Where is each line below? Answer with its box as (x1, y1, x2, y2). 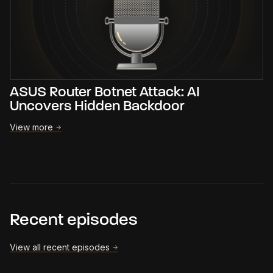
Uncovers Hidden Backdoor (10, 99, 185, 114)
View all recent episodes (10, 241, 110, 252)
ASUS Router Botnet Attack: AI (10, 85, 200, 100)
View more (10, 121, 53, 132)
